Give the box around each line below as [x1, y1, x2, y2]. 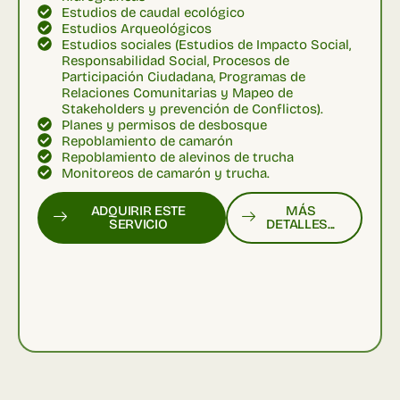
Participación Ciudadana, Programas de [62, 68, 305, 85]
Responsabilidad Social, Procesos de [62, 52, 289, 69]
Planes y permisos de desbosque [62, 116, 267, 133]
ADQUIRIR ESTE [90, 202, 186, 219]
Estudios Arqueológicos [62, 20, 212, 37]
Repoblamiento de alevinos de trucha [62, 148, 294, 165]
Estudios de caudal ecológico [62, 4, 245, 21]
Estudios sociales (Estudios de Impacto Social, [62, 36, 351, 53]
